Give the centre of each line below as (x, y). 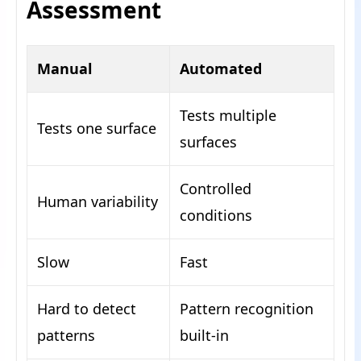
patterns (66, 336)
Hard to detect (87, 309)
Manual (64, 69)
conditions (216, 216)
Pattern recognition (247, 309)
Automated (221, 69)
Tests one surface (97, 129)
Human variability (98, 202)
